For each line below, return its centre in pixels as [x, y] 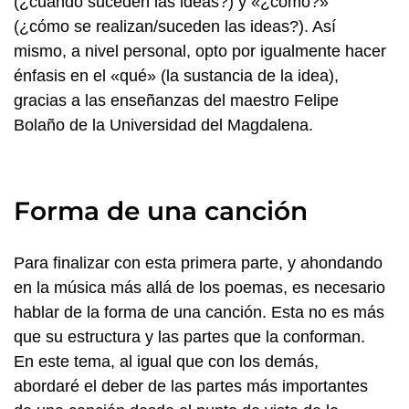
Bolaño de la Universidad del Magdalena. [163, 126]
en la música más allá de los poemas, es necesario [199, 288]
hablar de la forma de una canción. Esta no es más [199, 313]
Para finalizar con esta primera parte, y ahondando [198, 263]
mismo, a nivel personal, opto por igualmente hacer [200, 52]
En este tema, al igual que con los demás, [166, 362]
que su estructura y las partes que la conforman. [189, 337]
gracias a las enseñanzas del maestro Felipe [176, 101]
